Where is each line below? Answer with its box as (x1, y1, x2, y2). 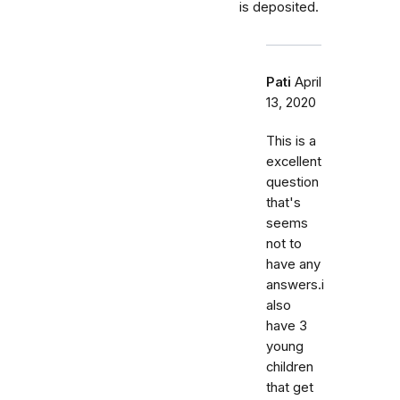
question (266, 174, 319, 190)
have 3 (266, 318, 307, 334)
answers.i (266, 277, 324, 293)
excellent (266, 154, 321, 170)
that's (266, 195, 301, 211)
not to (266, 236, 302, 252)
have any (266, 256, 321, 272)
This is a (266, 133, 316, 149)
